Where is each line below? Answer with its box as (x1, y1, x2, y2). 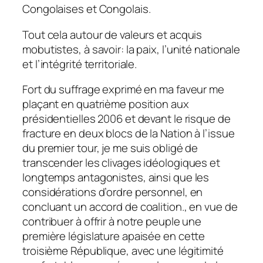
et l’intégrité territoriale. (22, 56, 137, 72)
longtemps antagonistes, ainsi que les (22, 170, 210, 186)
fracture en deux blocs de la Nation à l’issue (22, 126, 235, 141)
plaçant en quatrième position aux (22, 96, 189, 112)
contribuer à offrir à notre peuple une (22, 214, 202, 230)
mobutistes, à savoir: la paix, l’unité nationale (22, 41, 241, 57)
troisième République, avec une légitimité (22, 243, 224, 259)
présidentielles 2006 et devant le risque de (22, 111, 231, 127)
